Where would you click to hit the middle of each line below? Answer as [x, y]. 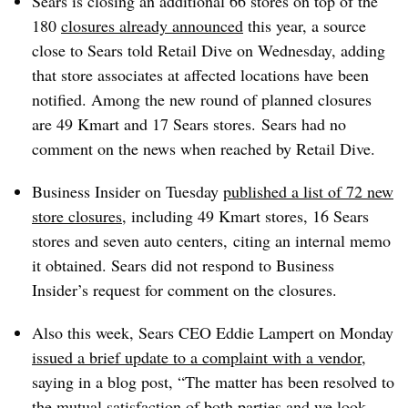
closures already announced [152, 25]
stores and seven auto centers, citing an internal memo [211, 240]
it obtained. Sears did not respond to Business [183, 265]
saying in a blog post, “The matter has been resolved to [213, 382]
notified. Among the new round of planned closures [202, 99]
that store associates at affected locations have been [200, 75]
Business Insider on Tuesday [127, 191]
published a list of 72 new [308, 191]
